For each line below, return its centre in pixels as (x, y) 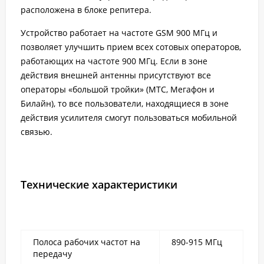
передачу (52, 254)
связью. (37, 132)
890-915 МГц (197, 242)
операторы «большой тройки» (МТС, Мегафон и (118, 89)
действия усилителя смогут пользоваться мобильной (129, 118)
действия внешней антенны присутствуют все (116, 75)
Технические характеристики (99, 184)
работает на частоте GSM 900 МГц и (143, 33)
